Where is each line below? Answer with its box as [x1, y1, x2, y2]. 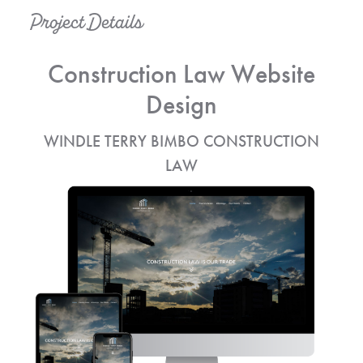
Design [146, 88, 217, 122]
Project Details [28, 7, 143, 37]
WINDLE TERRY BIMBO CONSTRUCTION [44, 130, 319, 152]
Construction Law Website [48, 58, 315, 92]
